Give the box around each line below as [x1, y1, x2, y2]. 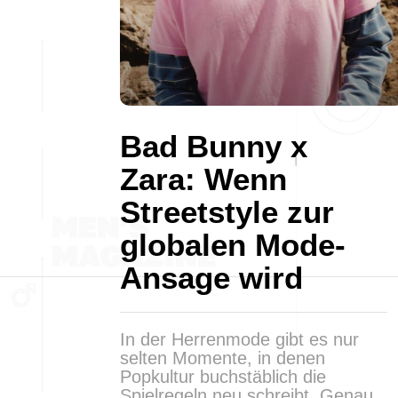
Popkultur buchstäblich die [120, 367, 326, 386]
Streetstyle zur [120, 195, 334, 229]
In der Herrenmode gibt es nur [120, 330, 359, 349]
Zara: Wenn [120, 162, 287, 196]
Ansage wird [120, 260, 303, 295]
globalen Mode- [120, 227, 346, 262]
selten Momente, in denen [120, 348, 325, 368]
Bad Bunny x [120, 129, 307, 163]
